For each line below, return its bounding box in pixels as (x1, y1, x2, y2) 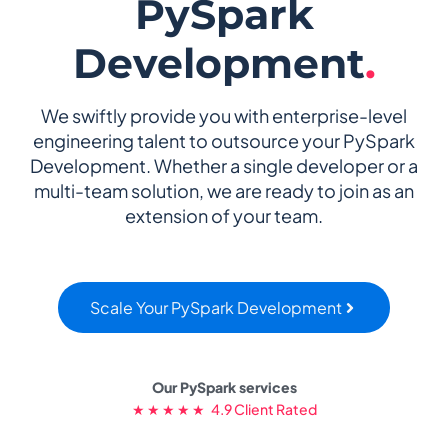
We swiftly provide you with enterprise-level (41, 103, 407, 127)
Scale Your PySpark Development (90, 297, 342, 319)
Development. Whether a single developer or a (30, 153, 418, 177)
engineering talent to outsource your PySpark (33, 128, 415, 152)
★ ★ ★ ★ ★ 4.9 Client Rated (131, 399, 317, 418)
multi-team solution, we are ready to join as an (34, 178, 414, 202)
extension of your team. (125, 203, 323, 227)
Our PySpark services (151, 377, 297, 396)
